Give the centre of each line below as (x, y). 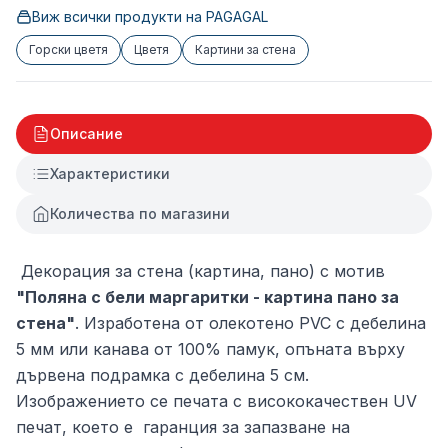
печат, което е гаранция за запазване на (183, 427)
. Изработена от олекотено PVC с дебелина (250, 323)
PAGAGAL (237, 16)
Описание (86, 133)
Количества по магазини (140, 213)
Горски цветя (68, 49)
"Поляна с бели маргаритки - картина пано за (207, 297)
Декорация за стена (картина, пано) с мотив (200, 271)
